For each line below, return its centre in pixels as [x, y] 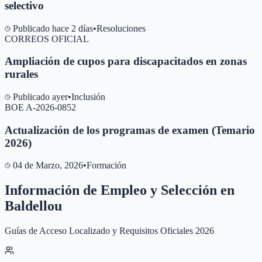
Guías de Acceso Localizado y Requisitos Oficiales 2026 [109, 231]
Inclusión [88, 97]
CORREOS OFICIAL [47, 39]
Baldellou [33, 206]
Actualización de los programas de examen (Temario [130, 130]
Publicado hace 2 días [53, 28]
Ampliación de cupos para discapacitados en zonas [126, 61]
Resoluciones [121, 28]
